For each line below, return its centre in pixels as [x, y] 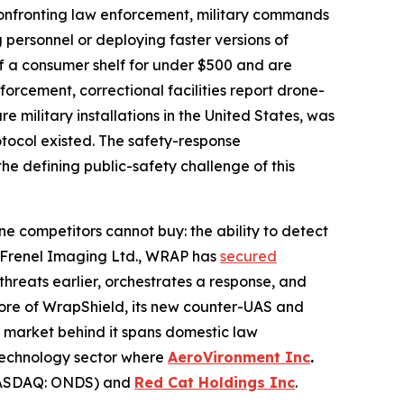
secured [248, 256]
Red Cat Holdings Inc [215, 382]
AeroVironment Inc [239, 357]
